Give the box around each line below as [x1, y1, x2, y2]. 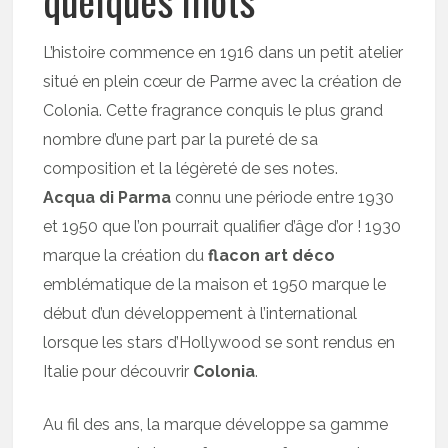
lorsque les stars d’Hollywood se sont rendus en [43, 333, 396, 353]
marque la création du [43, 246, 209, 266]
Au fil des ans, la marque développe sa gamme [43, 415, 389, 435]
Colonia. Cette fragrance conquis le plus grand [43, 101, 384, 121]
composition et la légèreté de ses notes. [43, 159, 339, 179]
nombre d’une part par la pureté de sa [43, 130, 319, 150]
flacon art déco [208, 246, 336, 266]
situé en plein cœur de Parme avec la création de [43, 72, 402, 92]
